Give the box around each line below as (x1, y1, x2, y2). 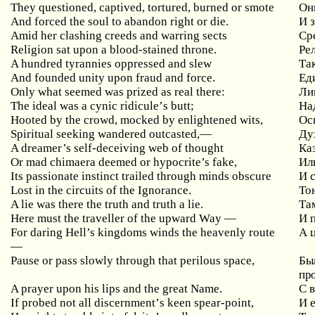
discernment (94, 296, 156, 309)
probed (22, 296, 58, 309)
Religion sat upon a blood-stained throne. (11, 43, 217, 56)
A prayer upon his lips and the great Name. (11, 282, 223, 295)
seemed (65, 85, 103, 98)
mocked (120, 113, 160, 127)
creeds (105, 29, 138, 42)
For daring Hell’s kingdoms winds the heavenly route (11, 226, 276, 239)
